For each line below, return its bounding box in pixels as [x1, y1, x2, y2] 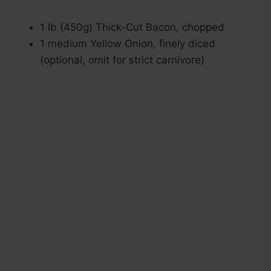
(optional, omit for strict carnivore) [40, 54, 204, 67]
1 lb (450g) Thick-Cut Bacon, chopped [40, 21, 224, 34]
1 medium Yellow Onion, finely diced [40, 38, 215, 50]
